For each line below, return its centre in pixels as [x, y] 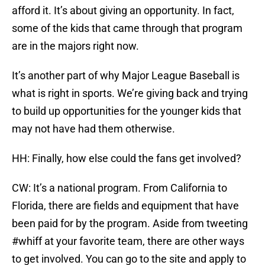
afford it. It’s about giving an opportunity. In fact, [123, 11]
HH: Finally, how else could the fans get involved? [127, 159]
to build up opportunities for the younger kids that [127, 111]
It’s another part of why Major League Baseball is [126, 76]
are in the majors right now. [75, 46]
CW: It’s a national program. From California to [119, 188]
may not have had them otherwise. [93, 129]
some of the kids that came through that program [127, 28]
